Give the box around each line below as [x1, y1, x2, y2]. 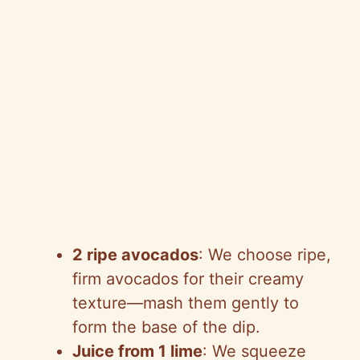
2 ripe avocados [72, 244, 198, 264]
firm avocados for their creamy [72, 268, 304, 288]
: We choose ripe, [198, 244, 331, 264]
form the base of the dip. [72, 317, 260, 337]
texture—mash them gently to [72, 292, 299, 313]
